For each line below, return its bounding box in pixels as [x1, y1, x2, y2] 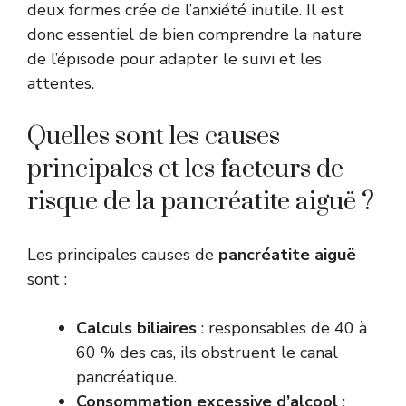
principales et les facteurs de [27, 152, 343, 185]
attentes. [27, 72, 94, 94]
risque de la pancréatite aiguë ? [27, 185, 374, 217]
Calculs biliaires [76, 316, 197, 339]
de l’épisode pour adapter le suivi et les [27, 47, 322, 70]
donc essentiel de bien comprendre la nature [27, 23, 362, 45]
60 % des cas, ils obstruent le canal [76, 341, 338, 363]
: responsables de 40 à [197, 316, 367, 339]
